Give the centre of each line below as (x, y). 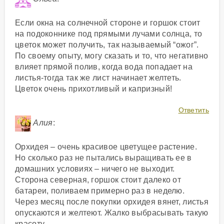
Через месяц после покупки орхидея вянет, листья (112, 202)
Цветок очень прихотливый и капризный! (94, 89)
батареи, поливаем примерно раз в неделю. (100, 191)
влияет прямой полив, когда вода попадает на (104, 67)
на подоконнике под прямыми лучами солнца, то (109, 34)
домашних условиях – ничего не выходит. (95, 169)
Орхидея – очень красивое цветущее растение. (106, 147)
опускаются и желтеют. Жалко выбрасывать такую (112, 213)
